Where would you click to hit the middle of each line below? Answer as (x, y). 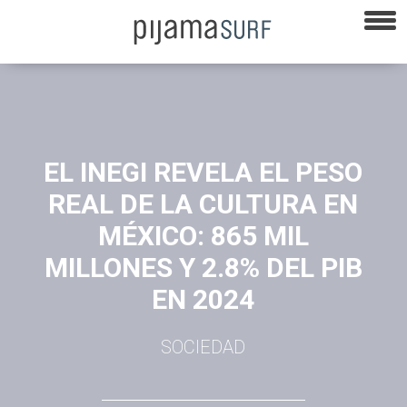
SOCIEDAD (203, 347)
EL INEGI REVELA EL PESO (203, 172)
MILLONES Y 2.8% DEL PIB (203, 267)
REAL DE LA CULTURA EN (203, 203)
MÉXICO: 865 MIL (203, 235)
